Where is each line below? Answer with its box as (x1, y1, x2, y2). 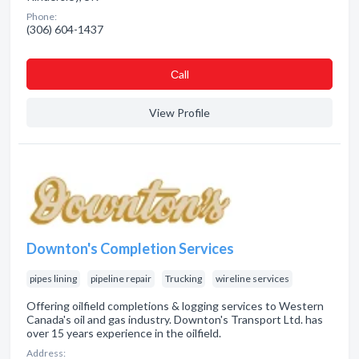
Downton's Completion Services (26, 240, 234, 257)
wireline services (216, 272, 289, 284)
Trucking (165, 272, 202, 284)
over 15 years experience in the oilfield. (26, 326, 221, 340)
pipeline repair (91, 272, 151, 284)
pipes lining (30, 272, 77, 284)
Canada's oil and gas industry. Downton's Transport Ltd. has (26, 313, 323, 326)
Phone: (26, 10, 57, 22)
